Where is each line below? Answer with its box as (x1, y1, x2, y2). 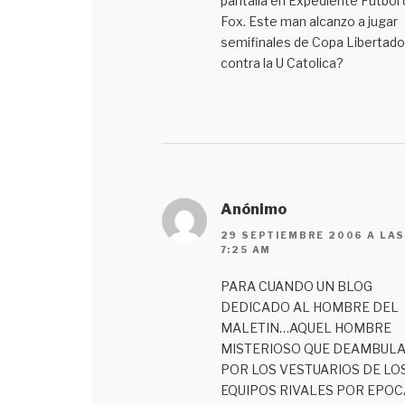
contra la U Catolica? (220, 55, 344, 71)
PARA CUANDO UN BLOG (220, 278, 372, 294)
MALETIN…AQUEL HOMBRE (220, 319, 391, 335)
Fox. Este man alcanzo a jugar (220, 14, 398, 30)
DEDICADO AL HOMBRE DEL (220, 298, 399, 315)
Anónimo (220, 201, 287, 219)
